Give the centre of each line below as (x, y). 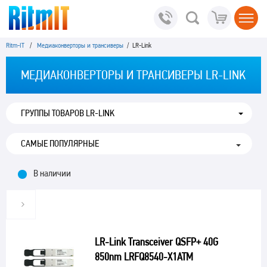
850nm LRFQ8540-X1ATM (144, 257)
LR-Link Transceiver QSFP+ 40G (156, 242)
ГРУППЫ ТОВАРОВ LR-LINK (68, 113)
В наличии (52, 173)
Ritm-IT (15, 45)
